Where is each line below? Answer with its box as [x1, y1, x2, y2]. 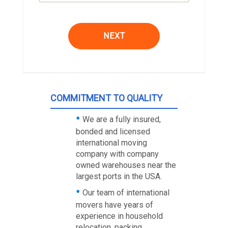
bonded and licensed [75, 127, 150, 137]
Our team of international [82, 188, 169, 198]
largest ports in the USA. [75, 172, 162, 182]
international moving [75, 138, 147, 148]
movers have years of [75, 200, 153, 210]
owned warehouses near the [75, 160, 176, 170]
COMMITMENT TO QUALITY [50, 93, 162, 104]
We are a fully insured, [82, 115, 161, 125]
